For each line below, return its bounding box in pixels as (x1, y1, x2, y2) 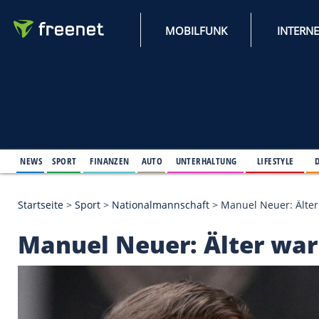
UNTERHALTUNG (211, 185, 286, 202)
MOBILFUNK (199, 28, 274, 46)
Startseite (21, 238, 77, 255)
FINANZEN (108, 185, 156, 202)
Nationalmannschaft (135, 238, 253, 255)
